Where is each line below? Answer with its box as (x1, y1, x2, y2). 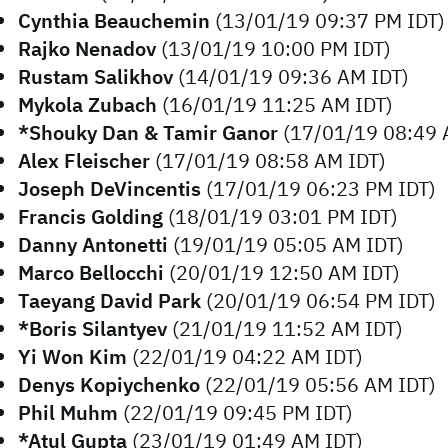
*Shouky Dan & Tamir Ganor (18, 119, 278, 146)
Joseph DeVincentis (18, 175, 201, 202)
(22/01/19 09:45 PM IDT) (118, 399, 353, 426)
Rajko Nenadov (18, 35, 156, 62)
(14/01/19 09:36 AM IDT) (173, 63, 409, 90)
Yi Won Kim (18, 343, 127, 370)
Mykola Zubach (18, 91, 157, 118)
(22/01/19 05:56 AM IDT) (200, 371, 436, 398)
